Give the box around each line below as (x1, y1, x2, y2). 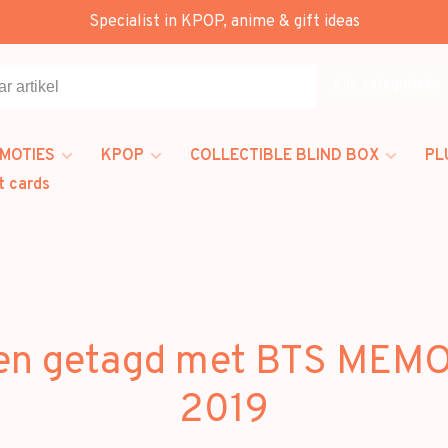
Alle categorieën (332, 75, 440, 95)
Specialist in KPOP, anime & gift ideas (88, 12, 360, 32)
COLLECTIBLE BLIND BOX (190, 146, 379, 166)
